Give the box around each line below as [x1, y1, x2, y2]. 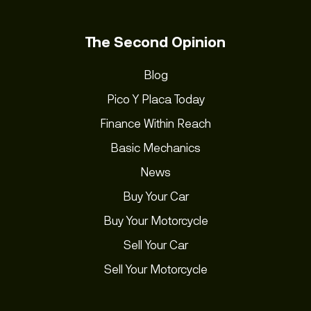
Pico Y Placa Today [106, 91, 205, 107]
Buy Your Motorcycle [103, 212, 208, 228]
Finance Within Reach [100, 115, 211, 131]
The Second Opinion [85, 33, 226, 51]
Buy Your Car [122, 188, 189, 204]
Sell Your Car [123, 237, 188, 253]
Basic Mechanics [110, 140, 201, 155]
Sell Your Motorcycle [103, 261, 208, 277]
